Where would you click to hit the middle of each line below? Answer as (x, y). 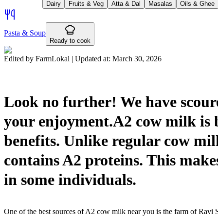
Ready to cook (70, 41)
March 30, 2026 (137, 59)
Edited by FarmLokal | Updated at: (58, 59)
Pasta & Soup (25, 33)
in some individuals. (70, 179)
